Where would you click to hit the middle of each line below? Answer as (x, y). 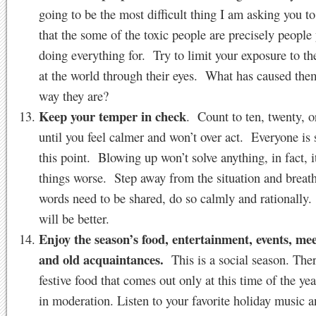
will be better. (74, 218)
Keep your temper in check (113, 116)
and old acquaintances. (101, 259)
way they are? (74, 96)
